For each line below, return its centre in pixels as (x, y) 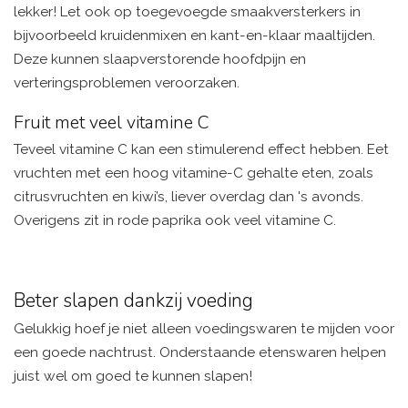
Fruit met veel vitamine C (112, 122)
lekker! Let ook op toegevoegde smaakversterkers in (187, 12)
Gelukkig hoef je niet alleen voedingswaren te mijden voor (204, 328)
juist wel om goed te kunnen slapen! (133, 376)
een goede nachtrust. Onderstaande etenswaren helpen (200, 352)
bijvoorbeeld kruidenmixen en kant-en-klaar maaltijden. (194, 36)
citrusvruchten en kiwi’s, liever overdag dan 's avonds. (189, 196)
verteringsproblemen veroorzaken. (127, 83)
